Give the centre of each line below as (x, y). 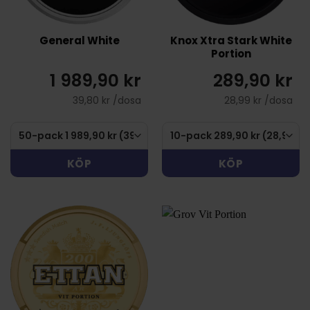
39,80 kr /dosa (107, 101)
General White (79, 40)
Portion (231, 53)
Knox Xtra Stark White (231, 40)
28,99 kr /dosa (258, 101)
